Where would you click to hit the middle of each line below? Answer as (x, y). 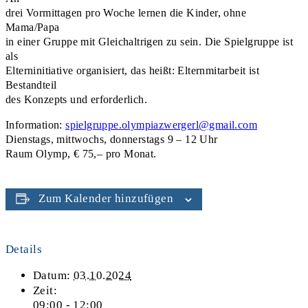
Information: (36, 124)
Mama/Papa (33, 27)
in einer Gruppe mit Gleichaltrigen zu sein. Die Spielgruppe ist (150, 41)
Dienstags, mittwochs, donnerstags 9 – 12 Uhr (112, 139)
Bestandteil (31, 85)
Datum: (52, 275)
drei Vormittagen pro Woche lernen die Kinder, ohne (126, 12)
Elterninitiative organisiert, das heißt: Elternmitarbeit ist (132, 70)
